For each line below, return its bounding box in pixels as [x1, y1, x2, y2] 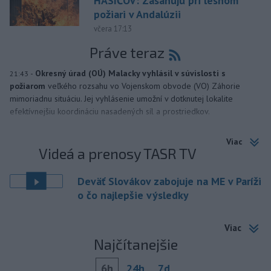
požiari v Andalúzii [93, 7, 181, 22]
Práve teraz [89, 44, 165, 62]
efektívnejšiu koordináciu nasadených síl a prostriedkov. [10, 105, 210, 117]
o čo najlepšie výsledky [77, 188, 189, 202]
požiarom [10, 80, 48, 91]
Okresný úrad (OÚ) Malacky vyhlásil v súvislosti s [35, 67, 226, 79]
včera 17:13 [93, 24, 132, 34]
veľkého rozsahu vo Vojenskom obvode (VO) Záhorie [48, 80, 240, 91]
